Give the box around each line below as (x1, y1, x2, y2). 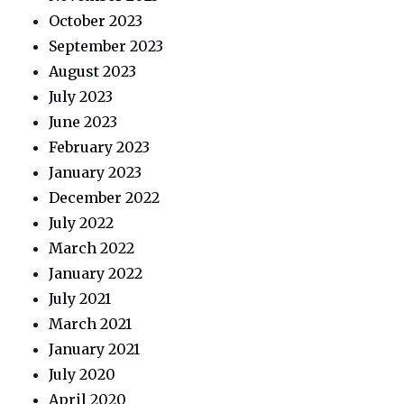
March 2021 (49, 315, 133, 333)
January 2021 (49, 340, 141, 358)
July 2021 (49, 289, 112, 308)
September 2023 (49, 37, 164, 55)
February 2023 (49, 138, 151, 156)
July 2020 (49, 365, 116, 383)
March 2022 (49, 239, 135, 257)
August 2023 (49, 62, 137, 80)
